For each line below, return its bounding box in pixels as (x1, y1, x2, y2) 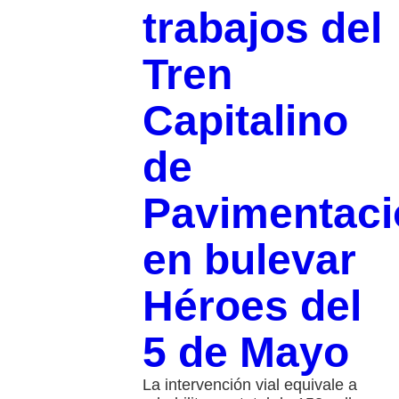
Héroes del (142, 282, 362, 330)
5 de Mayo (142, 329, 349, 377)
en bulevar (142, 236, 356, 284)
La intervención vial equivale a (142, 376, 357, 395)
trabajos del (142, 4, 382, 53)
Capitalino (142, 97, 348, 145)
